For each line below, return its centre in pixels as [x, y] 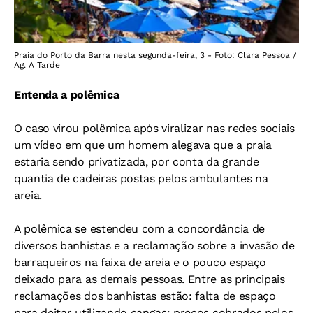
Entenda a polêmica [67, 94]
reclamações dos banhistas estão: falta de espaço [145, 296]
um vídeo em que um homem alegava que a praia [143, 145]
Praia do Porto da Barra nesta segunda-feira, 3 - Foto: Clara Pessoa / [155, 55]
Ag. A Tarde [37, 65]
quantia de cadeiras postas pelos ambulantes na [141, 178]
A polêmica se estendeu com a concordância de [139, 228]
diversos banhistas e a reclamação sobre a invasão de [154, 245]
